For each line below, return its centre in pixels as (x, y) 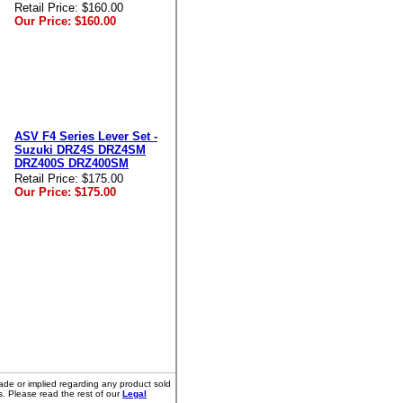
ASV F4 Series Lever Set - (86, 136)
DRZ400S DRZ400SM (72, 163)
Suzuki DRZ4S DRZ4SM (80, 150)
